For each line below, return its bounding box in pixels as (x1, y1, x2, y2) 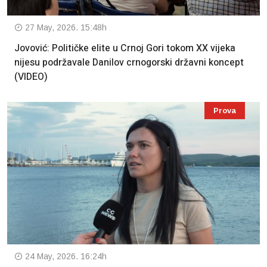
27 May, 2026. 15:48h (23, 23, 107, 33)
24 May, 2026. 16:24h (23, 251, 107, 261)
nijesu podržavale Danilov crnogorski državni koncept (14, 55, 244, 70)
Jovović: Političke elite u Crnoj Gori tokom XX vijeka (14, 41, 235, 56)
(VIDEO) (14, 70, 48, 85)
